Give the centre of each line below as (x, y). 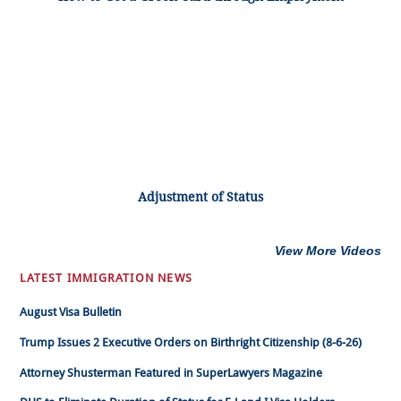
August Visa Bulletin (71, 312)
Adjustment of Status (200, 196)
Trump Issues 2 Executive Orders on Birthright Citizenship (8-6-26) (191, 343)
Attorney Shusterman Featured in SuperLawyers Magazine (171, 372)
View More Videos (328, 250)
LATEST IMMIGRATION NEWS (106, 277)
